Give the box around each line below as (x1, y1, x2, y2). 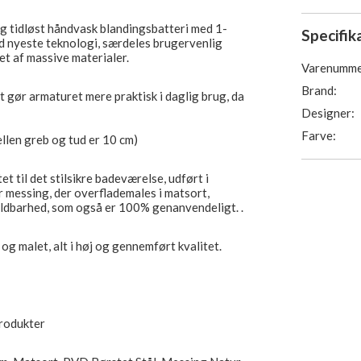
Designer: (301, 106, 355, 120)
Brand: (301, 83, 338, 98)
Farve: (301, 128, 337, 143)
